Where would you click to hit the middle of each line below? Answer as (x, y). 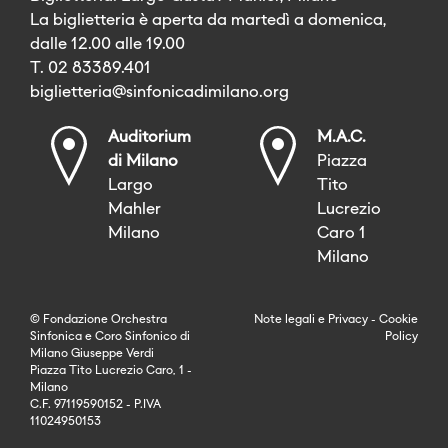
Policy (401, 336)
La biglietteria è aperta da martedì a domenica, (208, 20)
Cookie (398, 319)
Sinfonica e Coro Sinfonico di (110, 336)
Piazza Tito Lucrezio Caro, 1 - (111, 370)
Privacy (348, 319)
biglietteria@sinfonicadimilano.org (159, 92)
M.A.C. (341, 137)
